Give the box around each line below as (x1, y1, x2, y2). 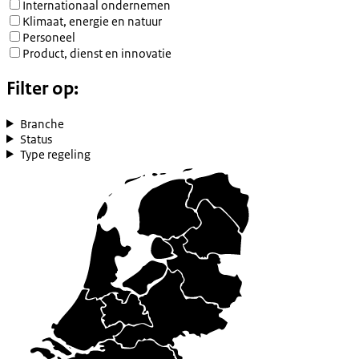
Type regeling (19, 146, 91, 162)
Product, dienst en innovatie (22, 45, 171, 61)
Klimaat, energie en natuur (22, 13, 162, 29)
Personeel (22, 29, 75, 45)
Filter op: (6, 76, 79, 100)
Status (19, 131, 52, 147)
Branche (19, 115, 64, 131)
